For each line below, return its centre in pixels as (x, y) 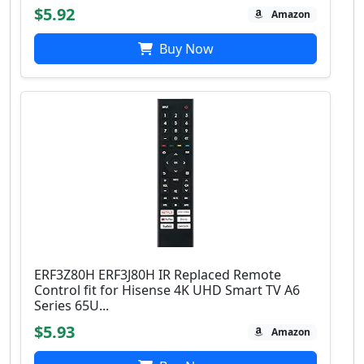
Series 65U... (71, 306)
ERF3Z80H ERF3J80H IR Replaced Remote (158, 275)
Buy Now (184, 49)
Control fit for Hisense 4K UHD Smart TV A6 (167, 290)
